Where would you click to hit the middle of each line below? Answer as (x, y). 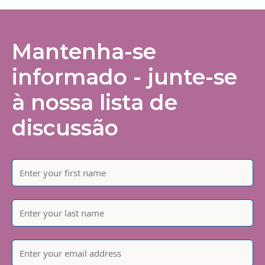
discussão (65, 127)
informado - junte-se (125, 77)
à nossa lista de (95, 102)
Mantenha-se (84, 51)
